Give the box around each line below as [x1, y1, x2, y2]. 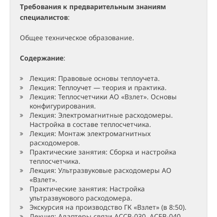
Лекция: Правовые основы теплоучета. [30, 74, 160, 83]
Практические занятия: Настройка [30, 184, 145, 194]
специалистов [20, 13, 68, 22]
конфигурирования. [30, 101, 96, 111]
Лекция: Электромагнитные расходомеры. [30, 110, 173, 120]
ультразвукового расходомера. [30, 193, 132, 203]
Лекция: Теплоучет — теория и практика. [30, 83, 167, 93]
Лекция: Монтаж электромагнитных [30, 129, 151, 139]
